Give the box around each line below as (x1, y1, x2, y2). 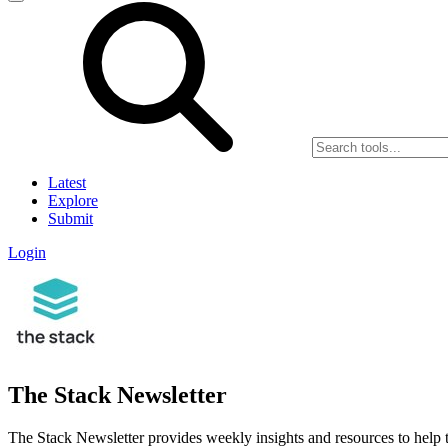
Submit (48, 210, 93, 227)
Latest (48, 174, 86, 191)
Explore (48, 192, 98, 209)
